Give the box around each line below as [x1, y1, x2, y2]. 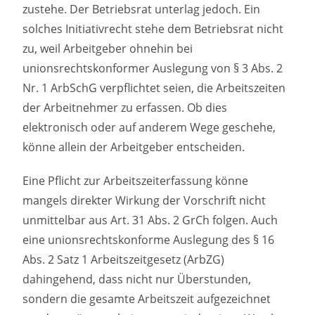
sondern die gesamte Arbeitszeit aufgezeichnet [22, 291, 271, 307]
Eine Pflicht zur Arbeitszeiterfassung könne [22, 173, 249, 189]
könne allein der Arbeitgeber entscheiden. [22, 139, 245, 155]
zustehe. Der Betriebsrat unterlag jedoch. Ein [22, 1, 261, 18]
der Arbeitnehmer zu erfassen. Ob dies [22, 100, 228, 116]
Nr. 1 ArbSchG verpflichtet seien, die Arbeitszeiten [22, 80, 286, 96]
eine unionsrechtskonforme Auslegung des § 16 [22, 232, 275, 248]
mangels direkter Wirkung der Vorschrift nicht [22, 193, 266, 209]
